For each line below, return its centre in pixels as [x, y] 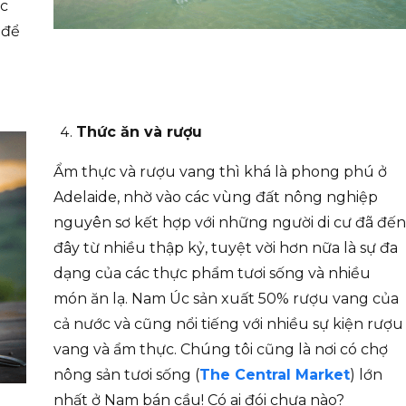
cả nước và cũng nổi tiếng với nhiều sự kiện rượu [228, 324]
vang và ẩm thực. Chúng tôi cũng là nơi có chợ [221, 350]
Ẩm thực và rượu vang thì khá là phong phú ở [220, 172]
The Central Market [275, 375]
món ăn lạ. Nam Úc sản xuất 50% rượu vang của [226, 299]
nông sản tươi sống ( [126, 375]
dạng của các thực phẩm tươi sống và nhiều [212, 274]
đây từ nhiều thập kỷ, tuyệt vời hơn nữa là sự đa [226, 248]
